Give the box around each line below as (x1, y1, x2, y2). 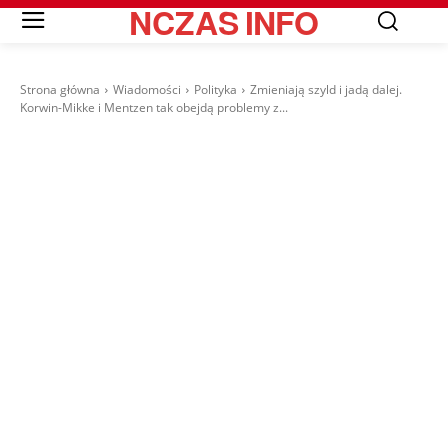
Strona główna (20, 81, 100, 99)
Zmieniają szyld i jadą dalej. (250, 81, 402, 99)
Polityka (194, 81, 237, 99)
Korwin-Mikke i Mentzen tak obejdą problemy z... (20, 99, 288, 117)
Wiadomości (113, 81, 181, 99)
